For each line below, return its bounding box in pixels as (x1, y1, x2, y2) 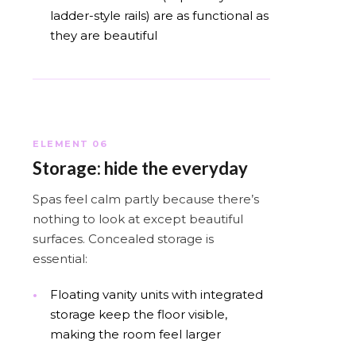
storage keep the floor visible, (50, 306, 227, 322)
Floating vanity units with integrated (50, 286, 263, 302)
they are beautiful (50, 27, 157, 43)
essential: (33, 250, 87, 266)
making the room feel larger (50, 326, 221, 342)
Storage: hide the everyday (33, 157, 248, 179)
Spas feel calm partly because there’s (33, 191, 259, 207)
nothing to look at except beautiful (33, 211, 243, 226)
